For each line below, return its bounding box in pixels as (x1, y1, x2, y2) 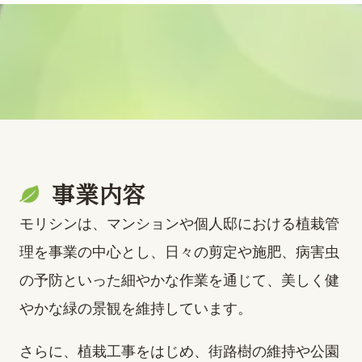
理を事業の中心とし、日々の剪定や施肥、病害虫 (19, 244, 339, 261)
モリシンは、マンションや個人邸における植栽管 (19, 216, 339, 233)
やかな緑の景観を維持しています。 (19, 301, 252, 318)
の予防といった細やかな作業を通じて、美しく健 (19, 272, 339, 289)
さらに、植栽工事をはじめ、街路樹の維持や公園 (19, 343, 339, 360)
